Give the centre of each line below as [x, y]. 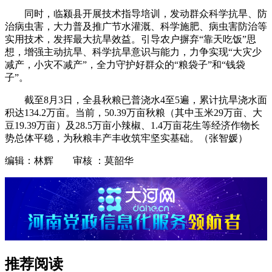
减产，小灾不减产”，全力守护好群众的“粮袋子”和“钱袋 [125, 65]
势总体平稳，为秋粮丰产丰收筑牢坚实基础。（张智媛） [126, 138]
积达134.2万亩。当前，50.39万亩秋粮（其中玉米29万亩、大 [134, 113]
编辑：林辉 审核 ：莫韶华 [69, 161]
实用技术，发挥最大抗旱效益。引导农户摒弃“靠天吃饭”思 [131, 39]
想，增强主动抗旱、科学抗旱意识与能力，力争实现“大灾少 [133, 52]
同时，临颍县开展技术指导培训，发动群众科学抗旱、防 [146, 14]
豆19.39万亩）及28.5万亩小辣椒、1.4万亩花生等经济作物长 [132, 126]
